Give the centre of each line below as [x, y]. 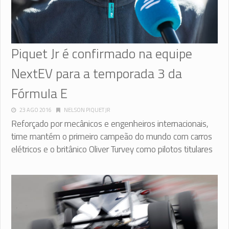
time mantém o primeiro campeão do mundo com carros [112, 136]
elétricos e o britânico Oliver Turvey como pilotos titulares [112, 149]
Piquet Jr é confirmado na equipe [102, 53]
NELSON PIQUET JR [87, 110]
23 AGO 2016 [36, 110]
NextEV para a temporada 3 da [97, 73]
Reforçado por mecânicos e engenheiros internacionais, [110, 123]
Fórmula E [39, 93]
